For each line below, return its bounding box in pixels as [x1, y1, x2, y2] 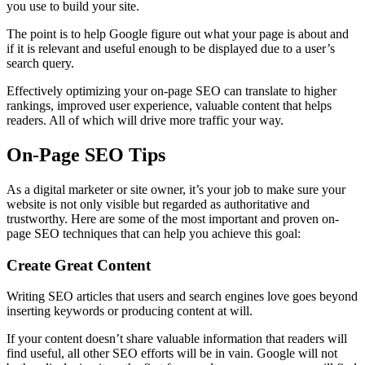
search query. [7, 56, 74, 71]
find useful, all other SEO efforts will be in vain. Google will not [7, 346, 337, 361]
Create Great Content [7, 256, 151, 274]
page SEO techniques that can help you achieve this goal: [7, 226, 301, 240]
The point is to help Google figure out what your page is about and [7, 27, 349, 42]
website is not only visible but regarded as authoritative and [7, 196, 310, 211]
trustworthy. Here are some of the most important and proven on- [7, 211, 339, 226]
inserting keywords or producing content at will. [7, 304, 253, 319]
